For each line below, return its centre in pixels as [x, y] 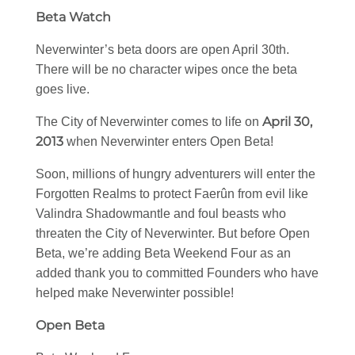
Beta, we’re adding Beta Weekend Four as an [163, 254]
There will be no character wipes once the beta [166, 70]
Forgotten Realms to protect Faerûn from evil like [172, 194]
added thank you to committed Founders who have [177, 273]
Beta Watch [73, 17]
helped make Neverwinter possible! [135, 293]
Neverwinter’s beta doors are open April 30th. [162, 50]
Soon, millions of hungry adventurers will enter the [176, 174]
